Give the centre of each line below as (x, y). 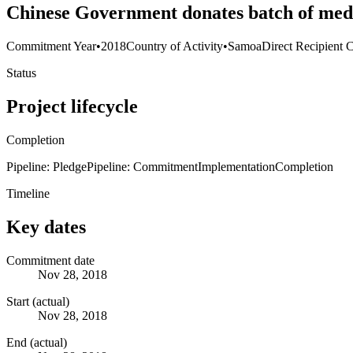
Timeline (28, 193)
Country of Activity (175, 46)
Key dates (46, 227)
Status (21, 73)
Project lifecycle (72, 106)
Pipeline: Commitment (142, 166)
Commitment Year (51, 46)
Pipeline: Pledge (46, 166)
